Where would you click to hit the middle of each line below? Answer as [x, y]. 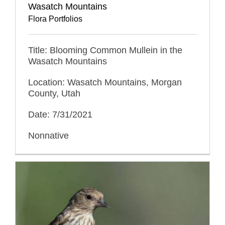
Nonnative [48, 135]
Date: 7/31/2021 [60, 114]
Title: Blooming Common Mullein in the [105, 50]
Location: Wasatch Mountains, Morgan [105, 82]
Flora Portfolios [55, 19]
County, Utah [54, 93]
